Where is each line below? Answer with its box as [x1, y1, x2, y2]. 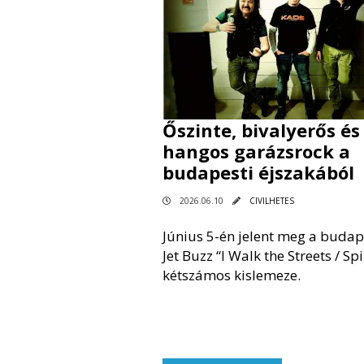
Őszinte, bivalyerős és [162, 117, 360, 142]
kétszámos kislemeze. [162, 265, 301, 284]
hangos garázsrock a [162, 138, 350, 163]
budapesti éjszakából [162, 159, 354, 184]
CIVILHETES [249, 194, 294, 206]
